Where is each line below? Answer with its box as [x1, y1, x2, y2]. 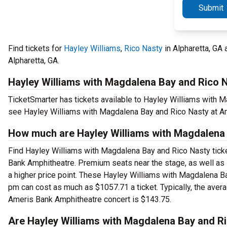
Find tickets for [8, 44, 64, 53]
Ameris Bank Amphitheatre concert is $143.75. [8, 195, 171, 204]
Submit [199, 3, 223, 13]
